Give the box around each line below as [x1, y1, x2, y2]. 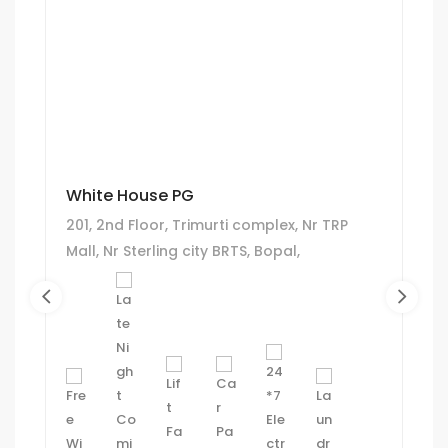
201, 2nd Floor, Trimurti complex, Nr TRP [66, 214, 348, 235]
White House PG [66, 183, 194, 207]
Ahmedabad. [66, 266, 161, 287]
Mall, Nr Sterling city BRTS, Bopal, [66, 240, 300, 261]
